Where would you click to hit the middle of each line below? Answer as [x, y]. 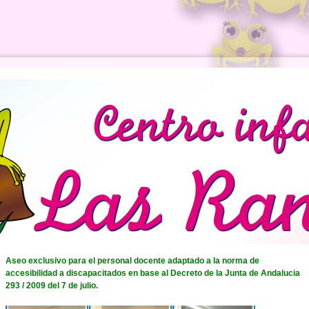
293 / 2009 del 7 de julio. [51, 286]
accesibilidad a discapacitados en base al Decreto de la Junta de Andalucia [152, 273]
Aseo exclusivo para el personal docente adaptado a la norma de [132, 261]
